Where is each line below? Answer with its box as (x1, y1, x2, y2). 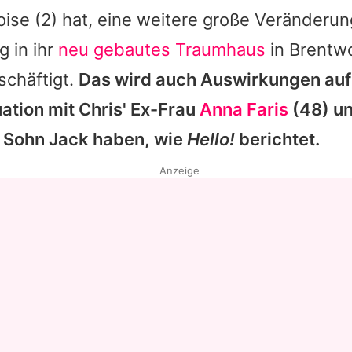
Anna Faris (200, 99, 288, 120)
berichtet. (235, 129, 320, 150)
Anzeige (159, 164, 200, 178)
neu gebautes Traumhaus (58, 39, 266, 60)
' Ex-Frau (123, 99, 200, 120)
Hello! (187, 129, 235, 150)
